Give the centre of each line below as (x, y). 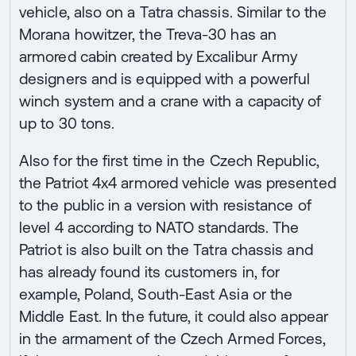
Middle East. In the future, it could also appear (174, 316)
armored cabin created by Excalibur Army (159, 56)
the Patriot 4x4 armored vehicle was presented (178, 182)
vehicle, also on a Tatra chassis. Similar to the (173, 12)
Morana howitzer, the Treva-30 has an (148, 34)
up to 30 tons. (67, 123)
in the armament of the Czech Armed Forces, (173, 338)
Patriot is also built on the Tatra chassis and (166, 249)
